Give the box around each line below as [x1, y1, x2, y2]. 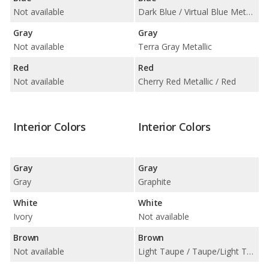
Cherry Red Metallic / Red [138, 75, 236, 87]
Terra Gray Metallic [138, 40, 212, 52]
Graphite [138, 175, 171, 187]
